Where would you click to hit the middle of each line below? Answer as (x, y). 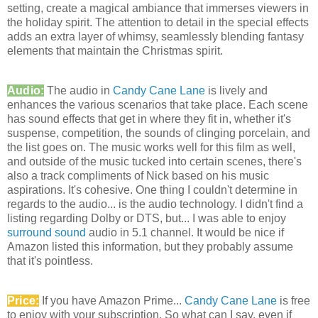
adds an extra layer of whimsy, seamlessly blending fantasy (155, 37)
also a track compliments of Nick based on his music (138, 176)
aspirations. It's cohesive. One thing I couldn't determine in (152, 190)
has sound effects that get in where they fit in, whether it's (149, 119)
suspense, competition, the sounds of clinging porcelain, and (159, 133)
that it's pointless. (50, 261)
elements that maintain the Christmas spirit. (115, 51)
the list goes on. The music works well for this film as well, (151, 148)
